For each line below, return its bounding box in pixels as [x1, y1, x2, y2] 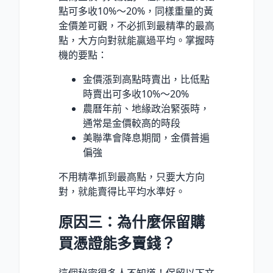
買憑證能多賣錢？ [58, 233, 175, 253]
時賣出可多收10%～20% [83, 87, 189, 101]
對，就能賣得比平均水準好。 [58, 185, 185, 199]
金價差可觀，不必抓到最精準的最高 [58, 19, 214, 33]
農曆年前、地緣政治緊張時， [83, 102, 210, 116]
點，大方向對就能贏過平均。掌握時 [58, 34, 214, 48]
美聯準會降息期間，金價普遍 [83, 131, 210, 145]
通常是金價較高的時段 [83, 116, 180, 130]
